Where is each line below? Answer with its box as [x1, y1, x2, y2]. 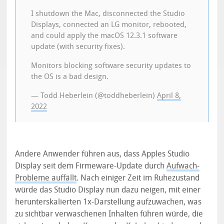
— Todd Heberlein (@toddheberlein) [31, 91, 157, 100]
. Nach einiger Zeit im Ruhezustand [76, 173, 200, 183]
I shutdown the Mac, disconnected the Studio [31, 9, 185, 18]
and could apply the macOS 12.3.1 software [31, 31, 178, 40]
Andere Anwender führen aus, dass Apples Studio [15, 149, 190, 159]
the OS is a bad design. [31, 72, 109, 81]
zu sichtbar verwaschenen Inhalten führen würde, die [15, 209, 203, 219]
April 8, [157, 91, 181, 100]
